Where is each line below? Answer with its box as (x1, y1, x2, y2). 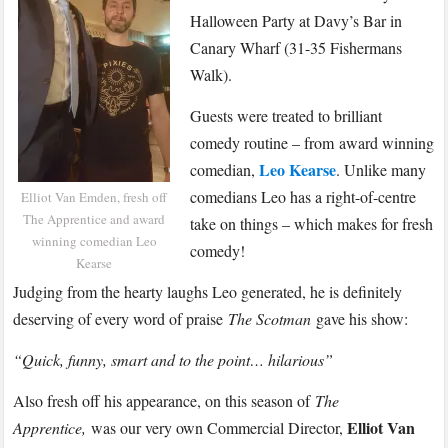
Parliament (125, 17, 193, 39)
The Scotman (228, 308, 312, 330)
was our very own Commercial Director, (91, 417, 348, 439)
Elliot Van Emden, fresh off (21, 188, 168, 207)
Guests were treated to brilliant (190, 105, 383, 127)
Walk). (190, 64, 233, 86)
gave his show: (311, 308, 409, 330)
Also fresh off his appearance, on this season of (13, 390, 316, 412)
